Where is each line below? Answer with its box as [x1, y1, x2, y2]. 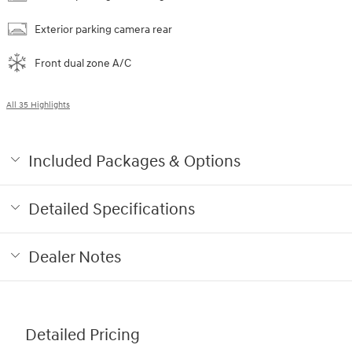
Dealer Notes [28, 247, 121, 268]
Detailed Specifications [28, 199, 195, 220]
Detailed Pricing [25, 324, 140, 346]
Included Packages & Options [28, 151, 240, 172]
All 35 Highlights [6, 99, 70, 110]
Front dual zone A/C [35, 56, 131, 70]
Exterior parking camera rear [35, 22, 172, 36]
